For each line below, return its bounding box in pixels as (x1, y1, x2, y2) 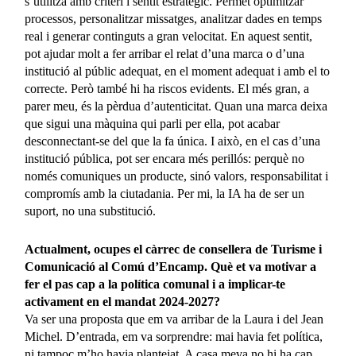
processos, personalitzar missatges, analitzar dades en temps (25, 12, 323, 26)
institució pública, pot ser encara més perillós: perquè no (25, 152, 305, 166)
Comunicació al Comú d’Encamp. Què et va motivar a (25, 260, 317, 274)
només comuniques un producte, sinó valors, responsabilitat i (25, 169, 329, 184)
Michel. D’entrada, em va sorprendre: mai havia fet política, (25, 330, 323, 344)
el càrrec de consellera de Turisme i (133, 242, 323, 257)
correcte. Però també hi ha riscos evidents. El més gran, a (25, 82, 310, 96)
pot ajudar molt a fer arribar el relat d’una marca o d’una (25, 47, 305, 61)
